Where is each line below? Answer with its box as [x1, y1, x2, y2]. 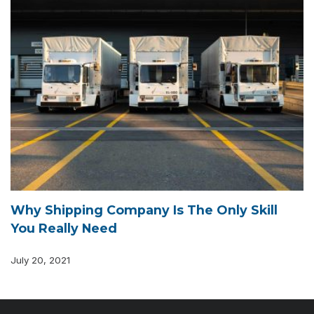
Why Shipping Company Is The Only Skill [11, 202, 278, 217]
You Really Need [11, 220, 117, 235]
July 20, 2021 [11, 254, 70, 266]
